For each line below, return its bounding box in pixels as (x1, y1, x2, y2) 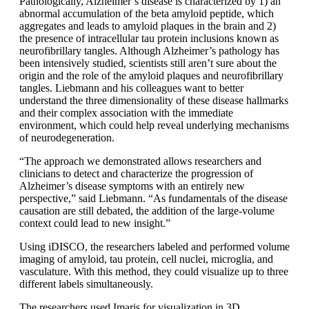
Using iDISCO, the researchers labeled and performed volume (19, 240, 290, 252)
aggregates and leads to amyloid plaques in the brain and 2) (19, 19, 276, 32)
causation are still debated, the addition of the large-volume (19, 204, 275, 217)
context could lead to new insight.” (19, 217, 170, 229)
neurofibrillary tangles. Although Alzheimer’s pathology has (19, 44, 279, 57)
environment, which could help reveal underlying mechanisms (19, 119, 289, 131)
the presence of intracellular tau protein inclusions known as (19, 32, 279, 44)
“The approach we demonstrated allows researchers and (19, 154, 261, 167)
